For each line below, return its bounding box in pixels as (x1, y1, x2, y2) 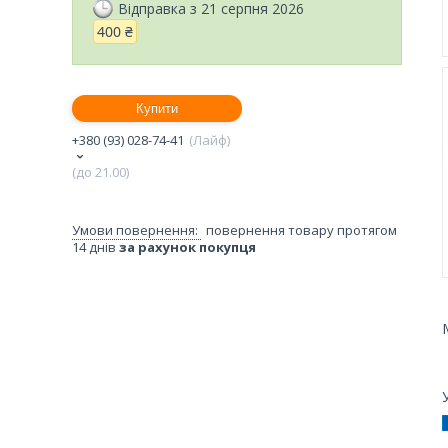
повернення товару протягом (206, 220, 397, 239)
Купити (136, 100, 178, 116)
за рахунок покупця (119, 237, 256, 256)
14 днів (72, 237, 119, 256)
